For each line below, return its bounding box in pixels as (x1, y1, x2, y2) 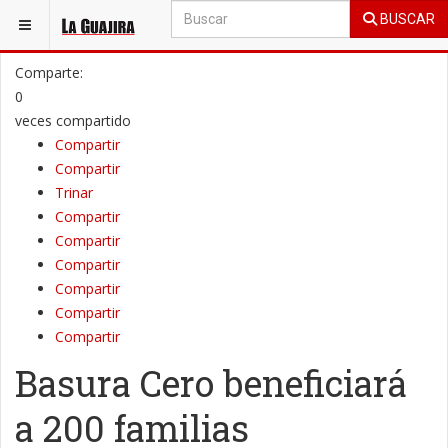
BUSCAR (377, 11, 435, 27)
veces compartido (15, 111, 131, 130)
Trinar (55, 183, 93, 202)
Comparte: (15, 63, 83, 82)
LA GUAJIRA (107, 12, 174, 26)
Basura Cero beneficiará (15, 359, 407, 407)
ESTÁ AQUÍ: (13, 12, 82, 26)
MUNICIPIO (199, 12, 258, 26)
